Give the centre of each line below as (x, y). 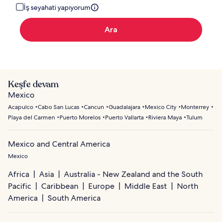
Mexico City (161, 107)
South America (74, 198)
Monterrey (195, 107)
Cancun (94, 107)
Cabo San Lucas (58, 107)
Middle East (146, 186)
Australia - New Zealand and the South (133, 174)
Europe (101, 186)
